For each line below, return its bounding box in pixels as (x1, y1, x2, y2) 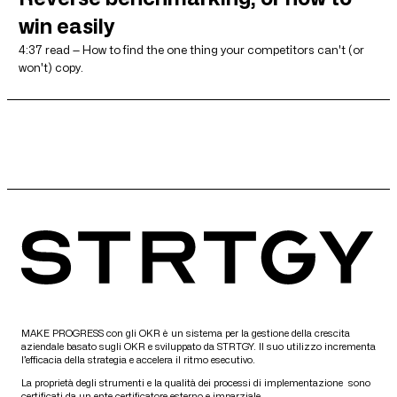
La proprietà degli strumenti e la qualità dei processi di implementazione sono (21, 376, 370, 389)
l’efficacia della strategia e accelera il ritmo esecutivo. (21, 353, 255, 366)
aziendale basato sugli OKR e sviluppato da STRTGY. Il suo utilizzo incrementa (21, 339, 376, 353)
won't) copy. (19, 59, 83, 74)
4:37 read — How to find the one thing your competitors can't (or (19, 42, 364, 57)
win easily (19, 13, 114, 38)
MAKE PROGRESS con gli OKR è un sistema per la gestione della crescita (21, 326, 350, 339)
